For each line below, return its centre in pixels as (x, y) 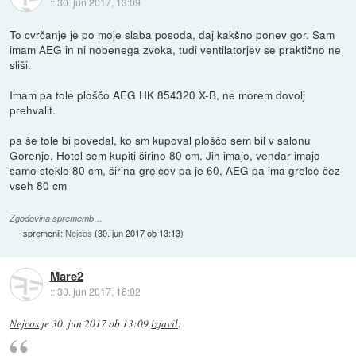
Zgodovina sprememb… (56, 219)
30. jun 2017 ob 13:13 (139, 233)
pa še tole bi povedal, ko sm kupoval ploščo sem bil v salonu (161, 140)
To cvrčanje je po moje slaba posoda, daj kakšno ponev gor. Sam (172, 35)
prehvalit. (33, 110)
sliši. (21, 65)
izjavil (165, 324)
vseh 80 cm (39, 186)
